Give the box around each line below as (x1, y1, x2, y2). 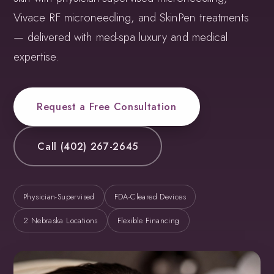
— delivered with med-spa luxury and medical (13, 29, 228, 46)
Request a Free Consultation (36, 100, 177, 114)
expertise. (13, 48, 59, 65)
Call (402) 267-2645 (37, 139, 138, 154)
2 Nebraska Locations (23, 215, 98, 227)
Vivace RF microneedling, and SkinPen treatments (13, 9, 249, 26)
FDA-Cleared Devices (114, 191, 186, 203)
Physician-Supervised (23, 191, 95, 203)
